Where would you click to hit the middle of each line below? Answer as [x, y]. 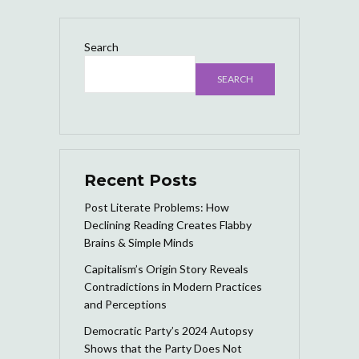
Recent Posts [141, 180]
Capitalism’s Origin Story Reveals [166, 268]
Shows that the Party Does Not [163, 348]
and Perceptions [125, 304]
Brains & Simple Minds [139, 242]
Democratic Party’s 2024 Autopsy [169, 330]
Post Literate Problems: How [157, 207]
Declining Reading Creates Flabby [168, 224]
